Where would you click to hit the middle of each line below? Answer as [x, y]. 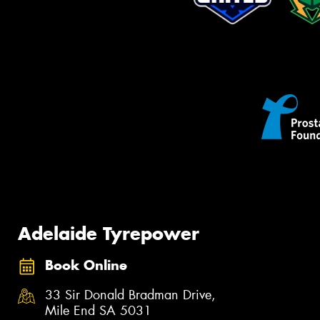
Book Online [86, 265]
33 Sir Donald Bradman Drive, [130, 295]
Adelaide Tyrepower [109, 234]
